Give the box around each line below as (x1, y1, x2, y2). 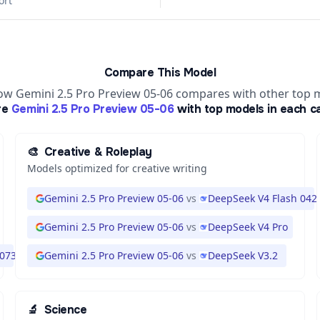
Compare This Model (104, 65, 216, 80)
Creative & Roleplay (44, 144, 152, 159)
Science (44, 302, 87, 317)
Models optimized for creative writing (27, 161, 208, 175)
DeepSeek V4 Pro (208, 220, 289, 234)
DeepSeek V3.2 (208, 249, 279, 262)
